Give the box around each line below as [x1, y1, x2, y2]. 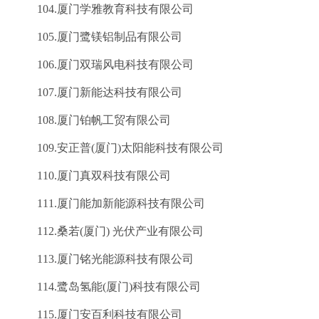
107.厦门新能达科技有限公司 [14, 86, 182, 98]
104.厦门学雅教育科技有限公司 [14, 3, 194, 15]
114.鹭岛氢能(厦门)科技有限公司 [14, 281, 201, 293]
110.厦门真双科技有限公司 [14, 169, 171, 182]
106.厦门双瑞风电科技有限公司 [14, 58, 194, 70]
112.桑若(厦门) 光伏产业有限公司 [14, 225, 204, 237]
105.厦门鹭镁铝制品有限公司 [14, 31, 182, 43]
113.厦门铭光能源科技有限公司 [14, 253, 194, 265]
